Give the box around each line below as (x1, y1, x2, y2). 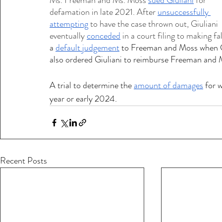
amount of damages (134, 79, 203, 92)
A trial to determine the (50, 79, 134, 92)
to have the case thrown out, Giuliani (88, 17, 220, 30)
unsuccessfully (158, 5, 211, 18)
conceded (87, 29, 120, 42)
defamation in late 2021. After (50, 5, 158, 18)
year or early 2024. (50, 92, 119, 105)
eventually (50, 29, 87, 42)
